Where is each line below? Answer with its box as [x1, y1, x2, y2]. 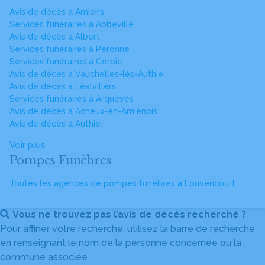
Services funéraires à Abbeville [9, 20, 134, 29]
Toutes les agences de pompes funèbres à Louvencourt [9, 179, 235, 188]
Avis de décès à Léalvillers [9, 82, 116, 91]
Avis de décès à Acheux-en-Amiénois [9, 106, 157, 116]
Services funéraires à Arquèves [9, 94, 134, 104]
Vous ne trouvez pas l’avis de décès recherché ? [12, 209, 246, 220]
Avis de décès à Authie [9, 119, 101, 128]
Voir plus [9, 140, 46, 150]
